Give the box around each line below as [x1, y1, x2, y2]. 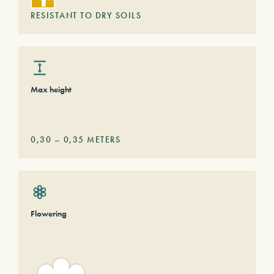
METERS [84, 134, 120, 145]
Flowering [31, 208, 67, 219]
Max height [31, 84, 72, 95]
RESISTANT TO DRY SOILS [31, 10, 141, 21]
